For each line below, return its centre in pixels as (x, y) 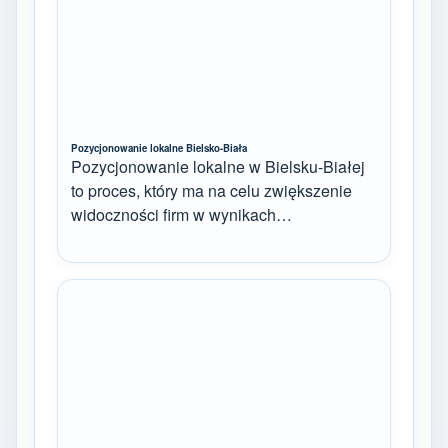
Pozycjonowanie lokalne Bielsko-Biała (159, 147)
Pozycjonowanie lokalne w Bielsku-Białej (218, 166)
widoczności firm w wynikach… (181, 214)
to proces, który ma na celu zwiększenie (211, 190)
